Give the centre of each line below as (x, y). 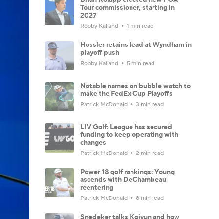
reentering (97, 187)
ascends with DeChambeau (123, 180)
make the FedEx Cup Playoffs (126, 94)
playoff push (100, 53)
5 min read (140, 63)
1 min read (139, 26)
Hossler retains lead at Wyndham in (136, 45)
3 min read (149, 104)
